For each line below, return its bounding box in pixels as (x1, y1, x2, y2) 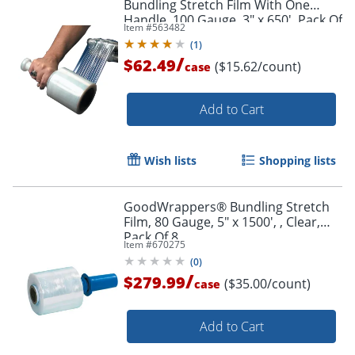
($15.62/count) (215, 57, 301, 75)
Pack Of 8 (124, 227, 178, 246)
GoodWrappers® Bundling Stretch (124, 197, 330, 216)
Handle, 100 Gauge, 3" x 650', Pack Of (124, 10, 342, 29)
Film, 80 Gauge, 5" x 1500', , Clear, (124, 212, 320, 231)
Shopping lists (259, 152, 336, 168)
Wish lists (144, 152, 197, 168)
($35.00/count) (224, 274, 311, 292)
